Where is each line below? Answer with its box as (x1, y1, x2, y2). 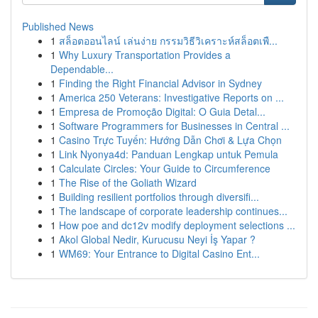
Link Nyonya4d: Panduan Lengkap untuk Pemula (59, 147, 278, 161)
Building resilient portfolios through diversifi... (59, 190, 259, 204)
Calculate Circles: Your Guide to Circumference (59, 161, 270, 175)
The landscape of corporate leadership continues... (59, 204, 287, 218)
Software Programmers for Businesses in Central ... (59, 119, 290, 133)
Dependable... (50, 62, 114, 76)
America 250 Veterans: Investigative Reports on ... (59, 90, 284, 104)
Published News (22, 19, 94, 33)
